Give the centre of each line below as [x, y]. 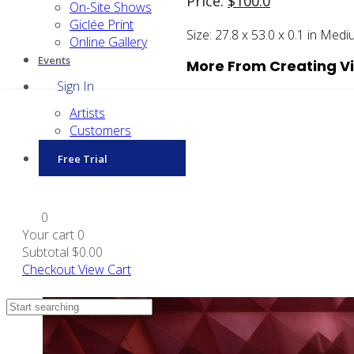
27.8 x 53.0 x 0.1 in [267, 34]
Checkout [49, 269]
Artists [87, 113]
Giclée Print [102, 24]
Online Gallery [108, 42]
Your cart [50, 235]
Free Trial [83, 159]
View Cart [105, 269]
